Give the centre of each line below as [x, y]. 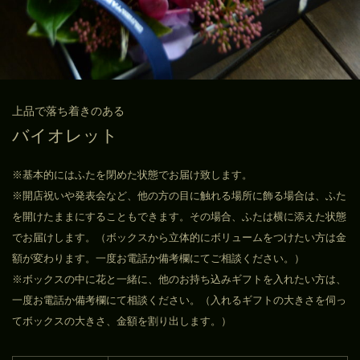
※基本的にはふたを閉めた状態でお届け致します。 [132, 174]
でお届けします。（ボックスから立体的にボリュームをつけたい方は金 [179, 237]
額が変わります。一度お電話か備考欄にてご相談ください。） [158, 258]
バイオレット [65, 135]
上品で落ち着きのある [68, 110]
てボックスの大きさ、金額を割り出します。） [122, 321]
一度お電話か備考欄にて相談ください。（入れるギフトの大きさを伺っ [179, 300]
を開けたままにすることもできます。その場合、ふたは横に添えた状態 [179, 216]
